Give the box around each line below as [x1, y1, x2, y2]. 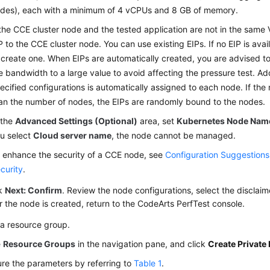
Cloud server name [33, 130, 112, 141]
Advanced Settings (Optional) [15, 116, 138, 127]
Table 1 [134, 258, 162, 269]
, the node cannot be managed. [111, 130, 236, 141]
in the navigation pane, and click [75, 239, 209, 250]
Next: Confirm [5, 185, 63, 196]
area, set [137, 116, 177, 127]
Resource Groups [3, 239, 76, 250]
